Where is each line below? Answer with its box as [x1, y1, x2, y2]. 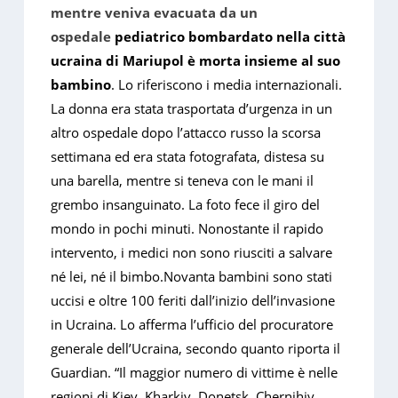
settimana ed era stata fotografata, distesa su [51, 147, 325, 166]
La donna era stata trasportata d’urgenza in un [51, 99, 333, 118]
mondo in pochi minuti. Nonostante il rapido [51, 219, 324, 238]
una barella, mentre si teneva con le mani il [51, 171, 314, 190]
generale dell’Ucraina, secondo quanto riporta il [51, 339, 341, 358]
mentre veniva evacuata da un [51, 4, 259, 22]
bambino [51, 76, 112, 94]
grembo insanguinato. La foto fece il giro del [51, 195, 321, 214]
